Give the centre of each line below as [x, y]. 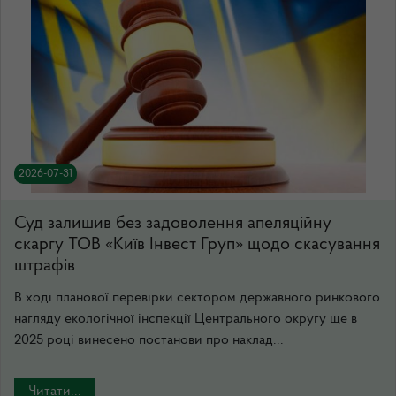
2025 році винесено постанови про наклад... [149, 340]
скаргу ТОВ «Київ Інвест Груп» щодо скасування [197, 245]
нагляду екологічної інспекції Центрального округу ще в [186, 319]
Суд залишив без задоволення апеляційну [173, 224]
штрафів [45, 266]
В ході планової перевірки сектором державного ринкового [197, 298]
